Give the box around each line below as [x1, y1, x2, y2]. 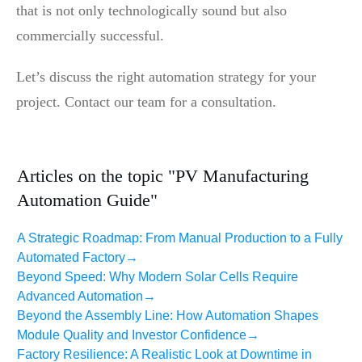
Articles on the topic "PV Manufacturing [17, 165, 309, 186]
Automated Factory [17, 250, 125, 264]
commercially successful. [16, 27, 164, 44]
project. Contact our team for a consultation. [16, 93, 276, 110]
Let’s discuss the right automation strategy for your [16, 68, 316, 85]
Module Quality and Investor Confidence [17, 327, 246, 342]
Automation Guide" [17, 189, 158, 210]
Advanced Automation [17, 288, 143, 303]
